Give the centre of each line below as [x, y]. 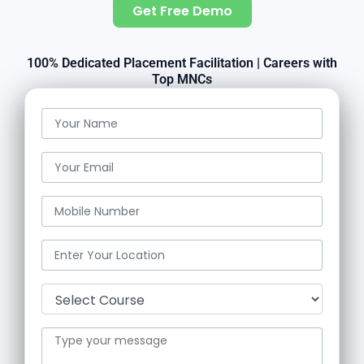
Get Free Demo [182, 11]
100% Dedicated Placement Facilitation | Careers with [182, 63]
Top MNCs [182, 79]
